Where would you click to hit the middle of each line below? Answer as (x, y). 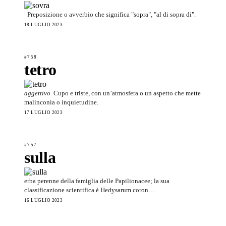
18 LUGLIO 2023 (44, 24)
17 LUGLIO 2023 (44, 112)
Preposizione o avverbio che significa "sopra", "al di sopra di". (111, 14)
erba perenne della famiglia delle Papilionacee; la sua (97, 181)
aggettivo (37, 93)
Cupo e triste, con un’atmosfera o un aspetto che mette (127, 93)
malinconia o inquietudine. (61, 102)
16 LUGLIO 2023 (44, 200)
